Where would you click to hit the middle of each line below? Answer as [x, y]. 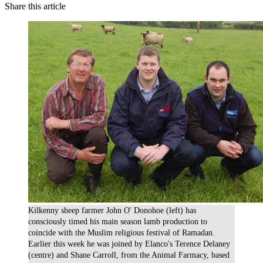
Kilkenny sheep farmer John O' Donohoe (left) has [112, 211]
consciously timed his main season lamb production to [118, 222]
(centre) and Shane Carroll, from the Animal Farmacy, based [129, 255]
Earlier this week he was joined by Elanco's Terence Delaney [129, 244]
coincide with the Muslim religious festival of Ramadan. [122, 233]
